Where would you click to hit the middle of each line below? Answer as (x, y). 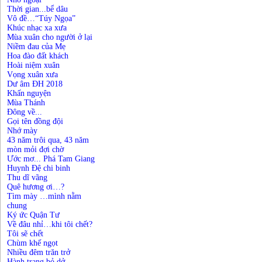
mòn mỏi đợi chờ (35, 149)
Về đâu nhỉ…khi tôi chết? (50, 224)
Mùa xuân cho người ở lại (50, 37)
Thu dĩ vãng (27, 177)
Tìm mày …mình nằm (44, 196)
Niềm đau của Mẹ (36, 46)
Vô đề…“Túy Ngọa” (41, 18)
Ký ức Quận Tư (33, 215)
